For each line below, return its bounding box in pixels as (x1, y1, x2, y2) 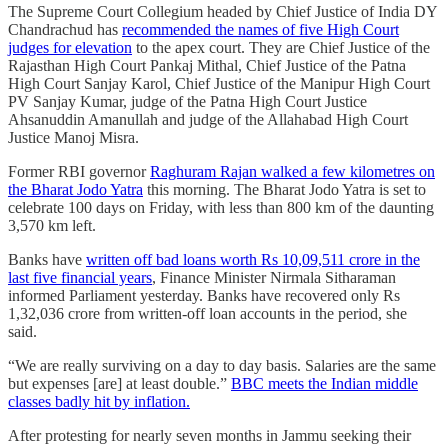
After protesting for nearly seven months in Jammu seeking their (8, 427, 411, 445)
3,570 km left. (8, 217, 96, 235)
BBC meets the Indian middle (231, 375, 418, 393)
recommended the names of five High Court (122, 21, 399, 39)
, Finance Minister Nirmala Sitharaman (152, 269, 396, 287)
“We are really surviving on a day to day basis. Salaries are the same (8, 357, 436, 375)
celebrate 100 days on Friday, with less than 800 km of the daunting (8, 199, 434, 217)
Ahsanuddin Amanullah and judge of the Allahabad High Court (8, 111, 408, 129)
